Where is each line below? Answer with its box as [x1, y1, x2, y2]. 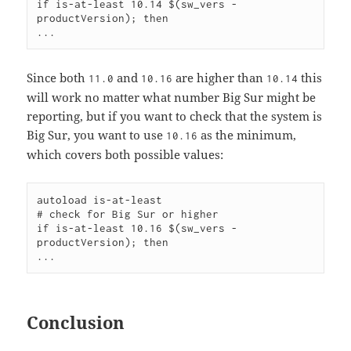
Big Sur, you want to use [27, 126, 167, 143]
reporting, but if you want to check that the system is [27, 107, 323, 124]
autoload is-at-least [37, 193, 163, 206]
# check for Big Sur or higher [37, 207, 219, 220]
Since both [27, 69, 89, 85]
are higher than [172, 69, 267, 85]
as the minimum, [197, 126, 297, 143]
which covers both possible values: [27, 146, 224, 162]
